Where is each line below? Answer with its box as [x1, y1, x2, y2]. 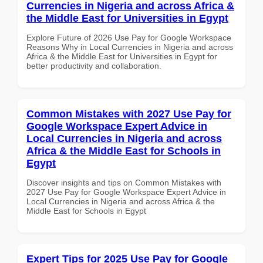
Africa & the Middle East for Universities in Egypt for [26, 51, 217, 61]
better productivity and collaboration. [26, 60, 161, 70]
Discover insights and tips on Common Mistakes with [26, 177, 221, 187]
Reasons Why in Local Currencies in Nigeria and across [26, 42, 233, 52]
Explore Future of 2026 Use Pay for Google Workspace [26, 32, 231, 42]
